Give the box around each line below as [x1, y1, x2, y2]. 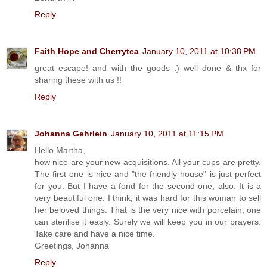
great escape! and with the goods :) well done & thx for [35, 63, 261, 73]
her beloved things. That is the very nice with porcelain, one [35, 204, 261, 215]
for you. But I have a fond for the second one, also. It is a [35, 181, 261, 191]
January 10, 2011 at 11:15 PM [111, 128, 223, 138]
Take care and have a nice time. [35, 228, 155, 238]
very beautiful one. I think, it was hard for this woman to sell [35, 193, 261, 203]
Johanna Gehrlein [35, 128, 107, 138]
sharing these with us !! [35, 75, 122, 85]
